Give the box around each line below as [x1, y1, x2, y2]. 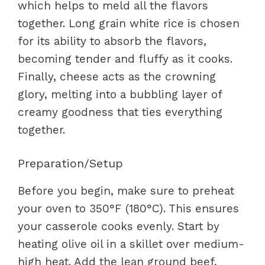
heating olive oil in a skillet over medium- [18, 237, 244, 251]
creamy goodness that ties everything [18, 105, 222, 119]
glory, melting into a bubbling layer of [18, 88, 222, 102]
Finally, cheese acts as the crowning [18, 70, 216, 84]
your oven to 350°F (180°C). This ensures [18, 201, 239, 215]
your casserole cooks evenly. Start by [18, 219, 219, 233]
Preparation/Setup [18, 156, 123, 170]
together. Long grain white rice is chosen [18, 17, 240, 31]
